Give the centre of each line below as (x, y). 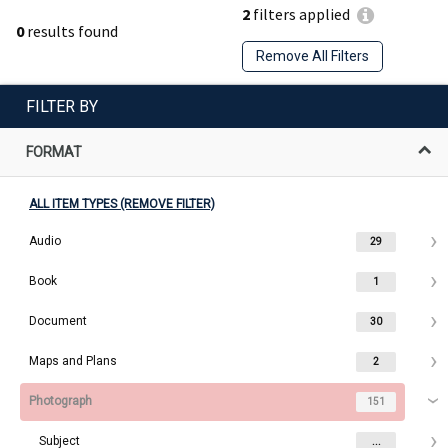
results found (71, 30)
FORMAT (54, 151)
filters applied (300, 14)
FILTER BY (62, 106)
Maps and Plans (73, 360)
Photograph (60, 400)
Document (58, 320)
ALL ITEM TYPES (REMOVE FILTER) (122, 203)
